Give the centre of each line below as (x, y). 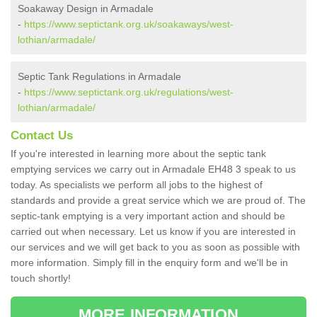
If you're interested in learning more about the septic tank (138, 154)
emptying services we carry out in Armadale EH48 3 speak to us (153, 169)
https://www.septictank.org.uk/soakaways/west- (129, 24)
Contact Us (42, 136)
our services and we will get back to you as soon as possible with (155, 247)
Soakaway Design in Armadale (86, 9)
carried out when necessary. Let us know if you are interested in (153, 232)
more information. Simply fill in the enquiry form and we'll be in (149, 263)
